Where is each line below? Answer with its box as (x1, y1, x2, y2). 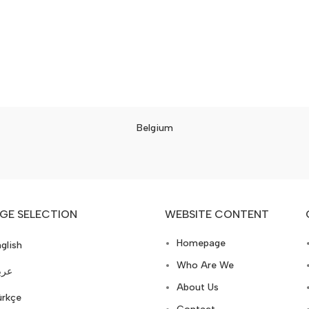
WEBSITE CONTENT (165, 208, 269, 221)
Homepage (177, 237, 226, 250)
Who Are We (177, 259, 234, 272)
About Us (177, 281, 219, 294)
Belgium (137, 122, 174, 134)
